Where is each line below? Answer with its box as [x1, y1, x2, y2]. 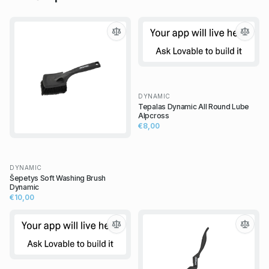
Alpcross [138, 110, 169, 120]
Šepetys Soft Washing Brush [10, 174, 106, 183]
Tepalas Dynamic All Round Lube [138, 101, 249, 111]
